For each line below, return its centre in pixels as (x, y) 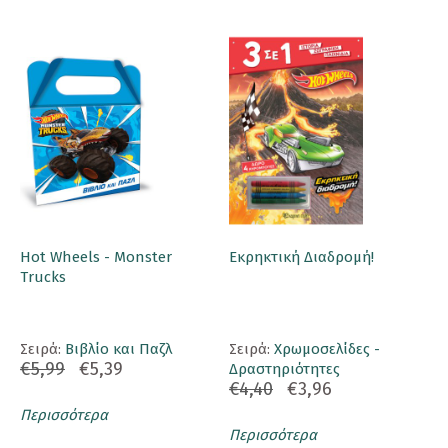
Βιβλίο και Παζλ (118, 349)
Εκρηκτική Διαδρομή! (301, 257)
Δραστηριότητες (284, 369)
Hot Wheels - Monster (96, 257)
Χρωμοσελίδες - (327, 349)
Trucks (43, 277)
